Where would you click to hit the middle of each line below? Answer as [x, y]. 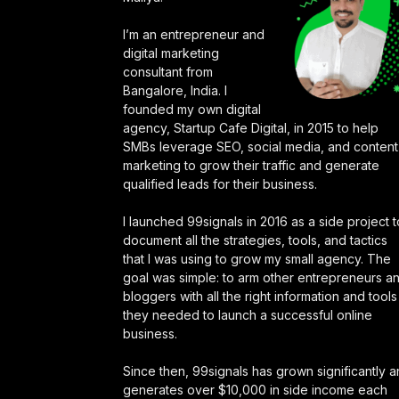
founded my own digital [192, 109]
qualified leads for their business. [220, 184]
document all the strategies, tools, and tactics [255, 240]
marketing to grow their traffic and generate [251, 165]
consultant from [168, 72]
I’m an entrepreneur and [194, 34]
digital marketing [171, 53]
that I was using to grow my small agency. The [257, 259]
